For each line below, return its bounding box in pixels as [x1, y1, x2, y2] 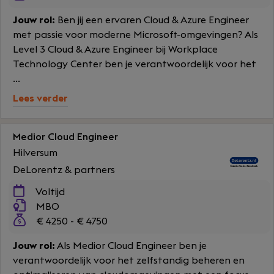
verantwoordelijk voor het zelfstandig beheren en [13, 256, 245, 265]
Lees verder [13, 94, 68, 103]
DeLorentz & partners [13, 165, 115, 175]
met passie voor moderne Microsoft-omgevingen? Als [13, 30, 258, 40]
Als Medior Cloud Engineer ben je [55, 241, 207, 251]
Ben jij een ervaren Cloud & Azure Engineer [55, 15, 249, 25]
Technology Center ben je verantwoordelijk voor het [13, 59, 256, 69]
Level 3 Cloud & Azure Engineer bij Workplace [13, 45, 218, 54]
